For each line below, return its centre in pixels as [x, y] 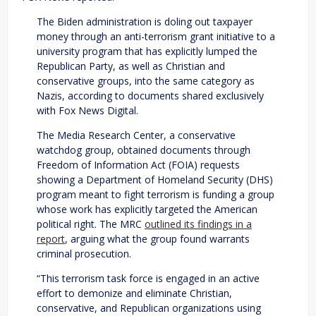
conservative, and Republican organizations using [149, 308]
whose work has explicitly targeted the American [147, 209]
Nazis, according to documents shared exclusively [150, 95]
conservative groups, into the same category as [146, 80]
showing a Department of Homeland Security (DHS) [155, 179]
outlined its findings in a [198, 224]
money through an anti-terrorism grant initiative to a [156, 36]
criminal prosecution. [84, 253]
